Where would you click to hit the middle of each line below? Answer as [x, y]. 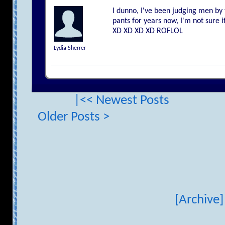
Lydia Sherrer [70, 48]
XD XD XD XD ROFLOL [148, 31]
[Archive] [199, 200]
